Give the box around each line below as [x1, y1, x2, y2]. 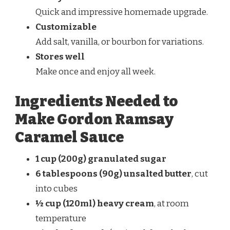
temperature [35, 213, 86, 224]
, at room [154, 198, 189, 209]
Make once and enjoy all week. [35, 66, 156, 78]
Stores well [35, 51, 85, 63]
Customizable [35, 22, 97, 33]
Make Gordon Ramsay [15, 110, 174, 128]
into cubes [35, 183, 78, 194]
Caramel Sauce [15, 128, 124, 146]
